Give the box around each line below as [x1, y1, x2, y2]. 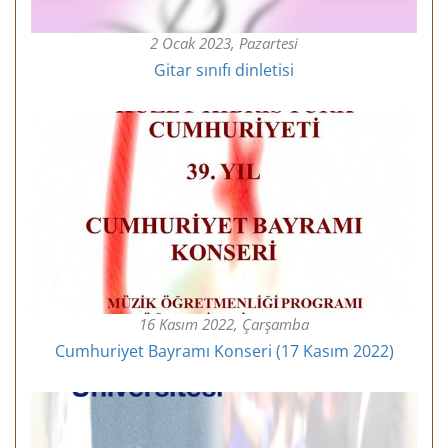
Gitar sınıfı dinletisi [154, 59, 294, 82]
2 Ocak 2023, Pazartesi [150, 33, 298, 54]
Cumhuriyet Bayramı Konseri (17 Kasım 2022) [54, 339, 394, 362]
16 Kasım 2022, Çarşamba [139, 313, 309, 334]
